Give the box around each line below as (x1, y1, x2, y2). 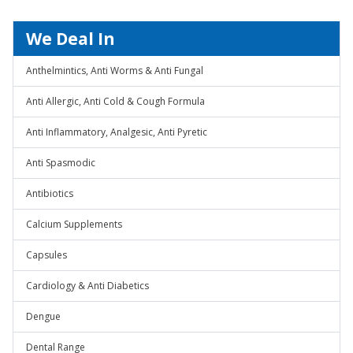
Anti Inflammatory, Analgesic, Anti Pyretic (26, 125, 207, 139)
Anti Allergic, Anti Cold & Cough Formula (26, 95, 205, 108)
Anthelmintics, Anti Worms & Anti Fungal (26, 64, 203, 77)
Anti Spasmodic (26, 156, 95, 169)
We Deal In (26, 28, 115, 50)
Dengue (26, 310, 61, 323)
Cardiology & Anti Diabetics (26, 279, 149, 292)
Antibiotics (26, 187, 73, 200)
